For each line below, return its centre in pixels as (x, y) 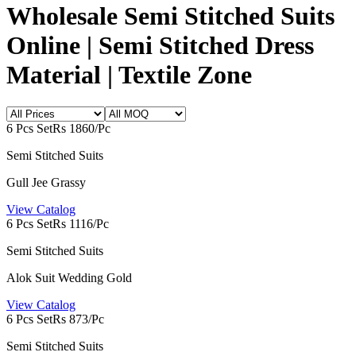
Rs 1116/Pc (81, 224)
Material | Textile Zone (129, 74)
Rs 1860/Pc (81, 129)
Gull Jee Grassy (46, 183)
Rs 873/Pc (78, 319)
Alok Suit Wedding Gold (69, 278)
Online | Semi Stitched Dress (160, 45)
